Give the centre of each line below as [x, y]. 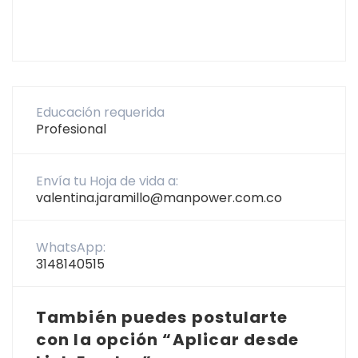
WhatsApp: [72, 247]
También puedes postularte [162, 317]
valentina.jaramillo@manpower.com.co [159, 197]
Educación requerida [102, 112]
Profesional [71, 129]
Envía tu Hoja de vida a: [109, 181]
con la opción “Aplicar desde [167, 339]
